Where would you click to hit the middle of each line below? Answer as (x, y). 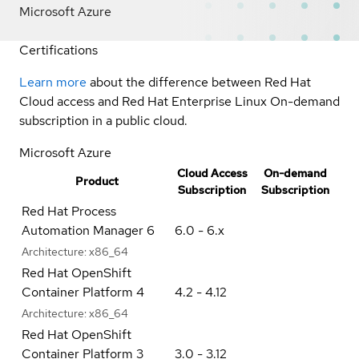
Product (97, 181)
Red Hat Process (69, 211)
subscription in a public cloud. (103, 120)
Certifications (58, 50)
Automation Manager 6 (88, 230)
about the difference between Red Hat (200, 82)
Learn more (53, 82)
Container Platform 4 (83, 292)
